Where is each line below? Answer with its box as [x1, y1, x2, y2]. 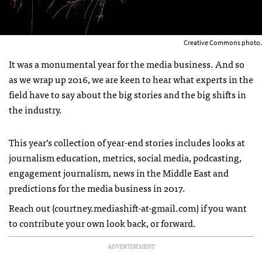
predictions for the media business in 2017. [9, 180, 185, 195]
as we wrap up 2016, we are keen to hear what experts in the [9, 71, 253, 87]
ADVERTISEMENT [107, 241, 155, 251]
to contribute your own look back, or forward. [9, 215, 196, 230]
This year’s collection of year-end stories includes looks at [9, 134, 245, 150]
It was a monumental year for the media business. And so [9, 56, 244, 71]
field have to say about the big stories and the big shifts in [9, 86, 246, 102]
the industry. [9, 101, 62, 117]
